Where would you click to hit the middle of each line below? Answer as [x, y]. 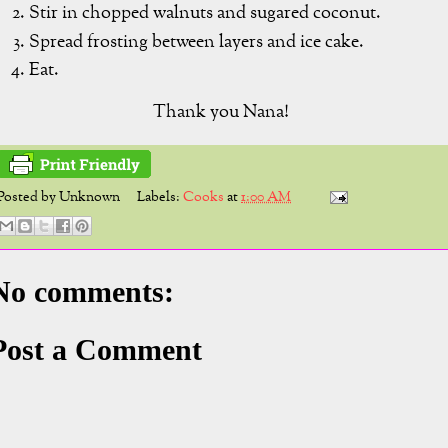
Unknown [89, 196]
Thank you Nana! [219, 112]
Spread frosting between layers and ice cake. [198, 42]
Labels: [160, 196]
